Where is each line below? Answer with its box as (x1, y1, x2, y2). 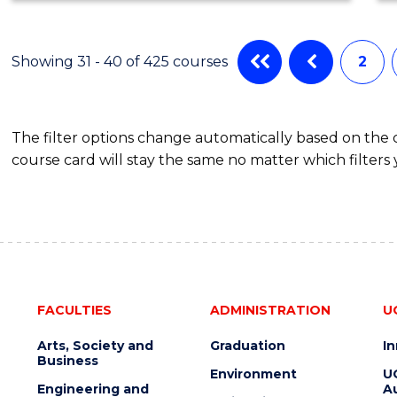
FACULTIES (36, 301, 112, 318)
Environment (209, 365, 297, 382)
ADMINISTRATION (209, 301, 331, 318)
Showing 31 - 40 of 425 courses (12, 52, 229, 70)
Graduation (209, 337, 285, 354)
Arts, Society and (36, 337, 153, 354)
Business (36, 352, 98, 369)
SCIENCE (151, 4, 223, 24)
